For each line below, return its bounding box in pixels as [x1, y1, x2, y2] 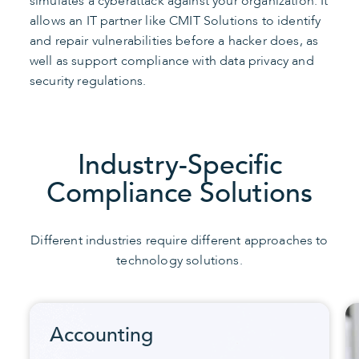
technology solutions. [116, 252, 243, 270]
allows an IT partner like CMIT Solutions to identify [30, 12, 321, 30]
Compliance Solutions [46, 175, 313, 212]
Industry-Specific [77, 147, 282, 184]
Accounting [50, 321, 153, 349]
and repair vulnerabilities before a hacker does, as [30, 32, 319, 50]
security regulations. [30, 72, 147, 91]
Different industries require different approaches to [30, 232, 329, 250]
